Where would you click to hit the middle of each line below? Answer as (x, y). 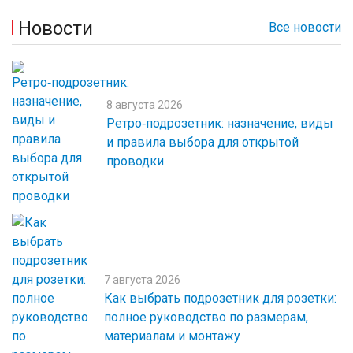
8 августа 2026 (145, 105)
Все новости (305, 27)
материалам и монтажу (172, 336)
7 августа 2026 (142, 280)
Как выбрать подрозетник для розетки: (220, 298)
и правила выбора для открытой (203, 142)
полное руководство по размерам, (206, 317)
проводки (135, 161)
